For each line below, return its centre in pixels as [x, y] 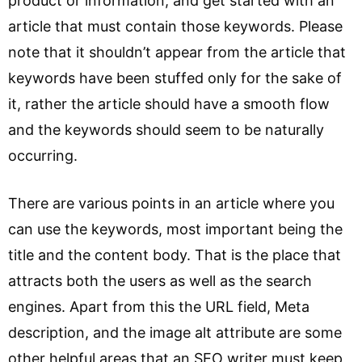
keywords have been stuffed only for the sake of [175, 78]
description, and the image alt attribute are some [175, 333]
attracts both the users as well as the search [160, 281]
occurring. [43, 156]
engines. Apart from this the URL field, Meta [159, 307]
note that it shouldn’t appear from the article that [177, 52]
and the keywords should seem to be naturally [166, 130]
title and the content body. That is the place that [175, 255]
